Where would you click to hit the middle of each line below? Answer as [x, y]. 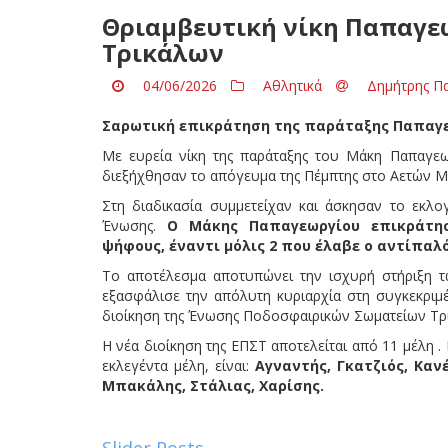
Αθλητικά [292, 85]
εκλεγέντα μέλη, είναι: [178, 365]
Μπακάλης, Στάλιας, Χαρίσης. [213, 385]
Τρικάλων [163, 52]
